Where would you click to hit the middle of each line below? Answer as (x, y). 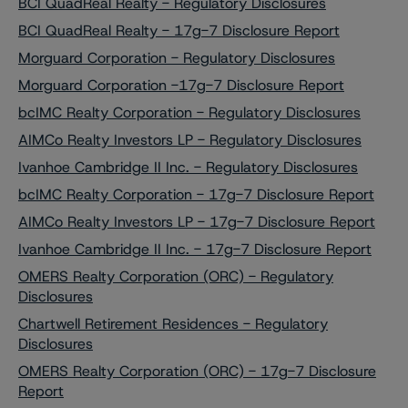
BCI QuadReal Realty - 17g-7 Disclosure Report (179, 31)
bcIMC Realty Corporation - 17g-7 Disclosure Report (196, 194)
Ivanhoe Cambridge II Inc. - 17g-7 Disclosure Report (195, 249)
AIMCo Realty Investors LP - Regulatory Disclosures (190, 140)
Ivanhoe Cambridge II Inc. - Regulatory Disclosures (188, 167)
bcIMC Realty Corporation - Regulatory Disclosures (189, 112)
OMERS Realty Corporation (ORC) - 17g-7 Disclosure (197, 371)
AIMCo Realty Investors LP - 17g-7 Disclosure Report (197, 222)
